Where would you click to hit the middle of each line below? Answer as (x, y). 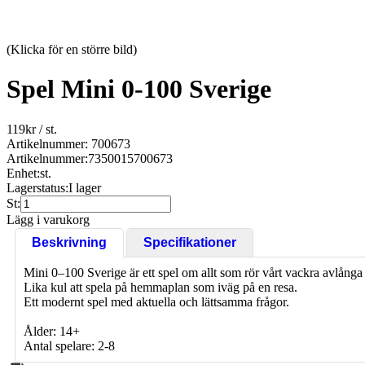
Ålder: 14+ (52, 331)
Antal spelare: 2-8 (69, 345)
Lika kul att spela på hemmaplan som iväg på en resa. (161, 287)
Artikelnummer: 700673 (68, 143)
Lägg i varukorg (48, 219)
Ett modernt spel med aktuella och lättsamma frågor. (156, 301)
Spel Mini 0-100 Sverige (139, 89)
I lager (85, 187)
